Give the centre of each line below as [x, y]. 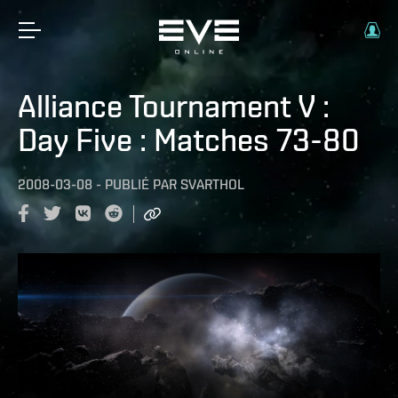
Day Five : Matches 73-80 [189, 139]
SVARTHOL [212, 184]
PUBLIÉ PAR [141, 184]
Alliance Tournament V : [174, 106]
